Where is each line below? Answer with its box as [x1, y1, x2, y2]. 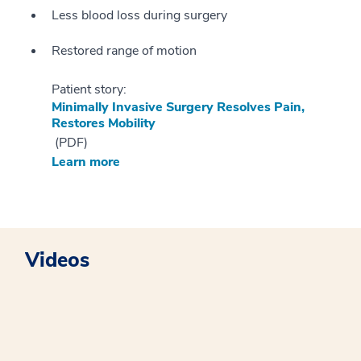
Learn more [52, 153, 120, 171]
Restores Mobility [52, 114, 156, 132]
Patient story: [52, 81, 127, 98]
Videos [25, 247, 89, 274]
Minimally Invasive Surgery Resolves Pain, [52, 98, 305, 116]
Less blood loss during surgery [52, 6, 227, 24]
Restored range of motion [52, 42, 197, 60]
